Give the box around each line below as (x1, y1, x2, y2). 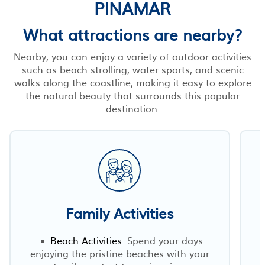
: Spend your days (121, 232, 203, 247)
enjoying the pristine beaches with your (30, 245, 209, 260)
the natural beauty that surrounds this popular (25, 88, 240, 102)
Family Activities (66, 202, 174, 224)
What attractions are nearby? (23, 22, 242, 46)
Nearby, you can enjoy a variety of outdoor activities (14, 49, 251, 63)
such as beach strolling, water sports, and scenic (21, 62, 244, 76)
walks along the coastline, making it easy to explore (14, 75, 251, 89)
